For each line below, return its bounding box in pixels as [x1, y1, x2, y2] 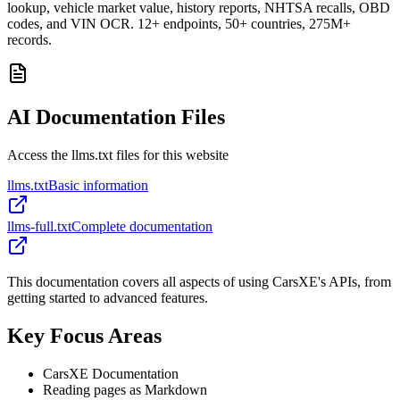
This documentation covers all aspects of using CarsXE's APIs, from [7, 274, 391, 290]
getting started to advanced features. [7, 290, 208, 306]
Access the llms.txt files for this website [7, 147, 229, 163]
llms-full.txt [7, 219, 71, 235]
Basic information [48, 178, 148, 194]
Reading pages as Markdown [43, 382, 207, 397]
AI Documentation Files [7, 105, 225, 129]
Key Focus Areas [7, 324, 162, 348]
